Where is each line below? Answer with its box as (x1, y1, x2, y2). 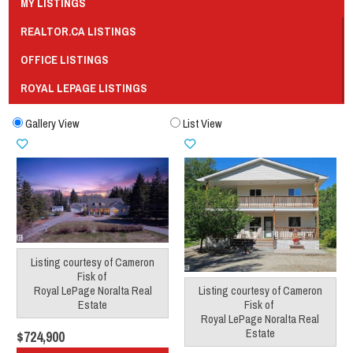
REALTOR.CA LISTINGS (20, 23, 136, 39)
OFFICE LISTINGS (20, 51, 109, 67)
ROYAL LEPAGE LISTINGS (20, 80, 147, 95)
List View (183, 116, 223, 132)
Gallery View (25, 116, 80, 132)
